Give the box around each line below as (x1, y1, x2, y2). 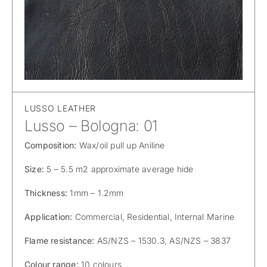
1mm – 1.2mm (67, 187, 124, 198)
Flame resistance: (24, 235, 97, 246)
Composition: (24, 139, 79, 150)
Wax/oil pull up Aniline (79, 139, 165, 150)
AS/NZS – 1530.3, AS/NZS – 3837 (97, 235, 231, 246)
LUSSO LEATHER (24, 103, 97, 113)
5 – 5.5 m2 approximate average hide (44, 163, 194, 174)
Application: (24, 211, 75, 222)
